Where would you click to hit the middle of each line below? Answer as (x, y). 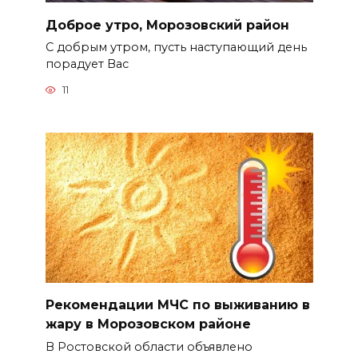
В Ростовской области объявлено (149, 347)
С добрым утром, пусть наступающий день (176, 48)
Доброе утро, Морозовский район (167, 25)
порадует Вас (87, 64)
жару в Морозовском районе (148, 324)
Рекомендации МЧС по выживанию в (177, 304)
